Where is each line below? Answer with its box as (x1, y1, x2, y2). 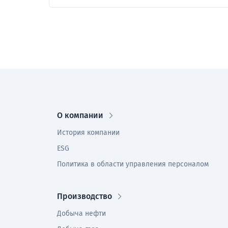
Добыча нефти (57, 209, 106, 218)
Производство (57, 191, 112, 201)
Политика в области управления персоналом (57, 160, 209, 168)
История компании (57, 128, 120, 137)
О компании (57, 110, 103, 120)
